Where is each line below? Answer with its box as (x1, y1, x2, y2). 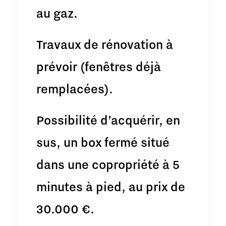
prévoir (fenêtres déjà (36, 58, 161, 74)
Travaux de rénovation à (36, 36, 173, 52)
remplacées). (36, 80, 113, 96)
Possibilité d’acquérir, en (36, 111, 180, 128)
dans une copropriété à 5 (36, 156, 180, 172)
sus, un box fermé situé (36, 134, 169, 150)
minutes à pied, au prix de (36, 178, 185, 194)
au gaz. (36, 5, 78, 21)
